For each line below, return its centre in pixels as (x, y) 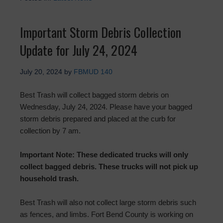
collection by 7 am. (50, 131)
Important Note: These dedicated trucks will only (104, 155)
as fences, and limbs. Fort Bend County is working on (107, 215)
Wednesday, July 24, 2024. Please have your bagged (106, 107)
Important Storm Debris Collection (101, 32)
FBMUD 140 (93, 72)
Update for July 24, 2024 (79, 50)
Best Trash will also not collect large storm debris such (108, 203)
